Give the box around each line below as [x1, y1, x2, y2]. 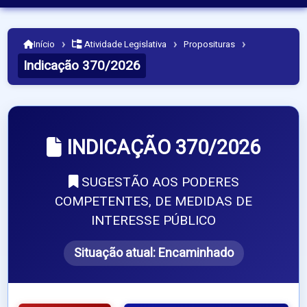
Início [34, 38, 56, 51]
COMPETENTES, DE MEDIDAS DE [55, 192, 252, 212]
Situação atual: [73, 244, 158, 263]
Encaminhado [158, 244, 234, 263]
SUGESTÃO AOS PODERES [77, 173, 239, 193]
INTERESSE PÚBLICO [91, 211, 216, 231]
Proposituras [184, 38, 236, 51]
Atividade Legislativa [82, 38, 167, 51]
